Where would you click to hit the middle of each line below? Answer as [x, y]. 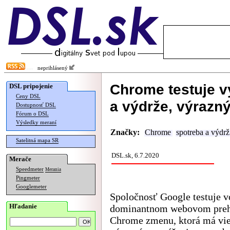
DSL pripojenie [31, 86]
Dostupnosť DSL [36, 105]
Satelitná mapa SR [37, 140]
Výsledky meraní [36, 122]
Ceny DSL [28, 96]
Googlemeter [31, 187]
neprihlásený [51, 68]
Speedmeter [30, 169]
